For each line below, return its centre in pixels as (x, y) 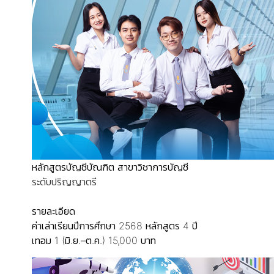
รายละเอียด (54, 211)
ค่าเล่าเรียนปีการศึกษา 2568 (87, 226)
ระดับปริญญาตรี (64, 182)
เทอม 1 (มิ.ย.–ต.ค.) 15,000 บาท (94, 240)
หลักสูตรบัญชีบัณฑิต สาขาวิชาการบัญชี (110, 167)
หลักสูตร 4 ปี (172, 226)
